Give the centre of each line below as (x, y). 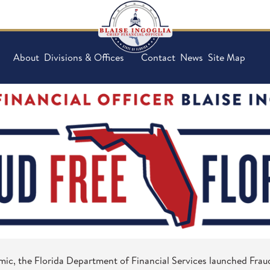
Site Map (227, 57)
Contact (158, 57)
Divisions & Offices (84, 57)
